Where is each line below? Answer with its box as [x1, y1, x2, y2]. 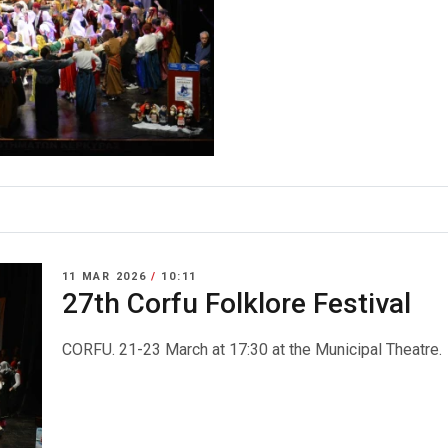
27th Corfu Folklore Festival [61, 286, 411, 320]
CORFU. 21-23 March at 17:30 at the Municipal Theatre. [61, 339, 442, 359]
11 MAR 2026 [61, 269, 152, 283]
